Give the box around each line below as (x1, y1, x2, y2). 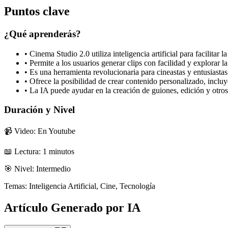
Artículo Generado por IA (4, 201, 140, 214)
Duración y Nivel (4, 104, 75, 116)
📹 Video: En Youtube (4, 127, 75, 136)
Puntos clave (4, 5, 70, 18)
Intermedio (36, 164, 71, 174)
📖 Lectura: (4, 147, 41, 156)
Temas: (4, 182, 27, 191)
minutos (49, 147, 74, 156)
